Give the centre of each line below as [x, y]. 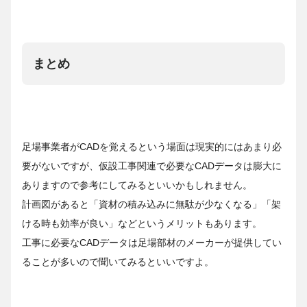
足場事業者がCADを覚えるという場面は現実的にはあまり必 [152, 146]
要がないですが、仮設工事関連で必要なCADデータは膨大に [152, 165]
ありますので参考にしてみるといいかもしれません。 [137, 185]
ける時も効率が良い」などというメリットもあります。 [142, 223]
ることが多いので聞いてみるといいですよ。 [118, 261]
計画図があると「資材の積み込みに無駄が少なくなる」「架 [151, 204]
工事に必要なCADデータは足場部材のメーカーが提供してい [152, 242]
